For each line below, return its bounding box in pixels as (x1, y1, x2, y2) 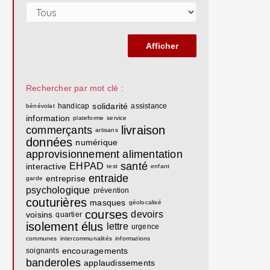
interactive (26, 162, 67, 171)
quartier (55, 210, 83, 219)
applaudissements (84, 258, 155, 268)
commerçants (26, 124, 93, 136)
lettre (106, 221, 128, 231)
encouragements (61, 246, 128, 256)
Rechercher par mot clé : (26, 83, 124, 93)
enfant (151, 163, 170, 169)
